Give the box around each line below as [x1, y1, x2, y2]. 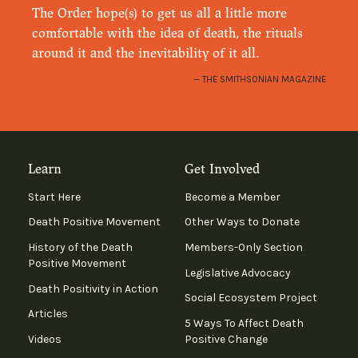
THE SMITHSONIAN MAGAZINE [201, 73, 326, 85]
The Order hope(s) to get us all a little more [32, 4, 288, 22]
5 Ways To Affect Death [184, 316, 304, 330]
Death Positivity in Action [27, 281, 158, 296]
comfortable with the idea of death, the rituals [32, 24, 304, 42]
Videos [27, 332, 62, 346]
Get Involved [184, 160, 260, 177]
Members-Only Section [184, 240, 303, 254]
